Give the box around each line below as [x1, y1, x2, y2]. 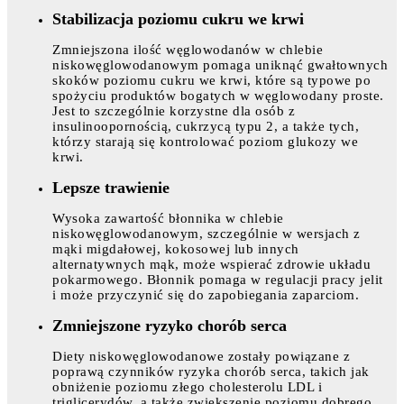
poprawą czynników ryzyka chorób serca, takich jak [52, 363, 370, 379]
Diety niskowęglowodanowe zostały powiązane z [52, 348, 350, 363]
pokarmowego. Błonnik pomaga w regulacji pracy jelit [52, 271, 383, 287]
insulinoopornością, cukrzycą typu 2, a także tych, [52, 118, 359, 133]
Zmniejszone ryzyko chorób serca [52, 316, 287, 335]
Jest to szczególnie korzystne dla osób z [52, 103, 295, 118]
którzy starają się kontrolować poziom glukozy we [52, 133, 358, 149]
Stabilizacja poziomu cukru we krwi [52, 9, 304, 28]
